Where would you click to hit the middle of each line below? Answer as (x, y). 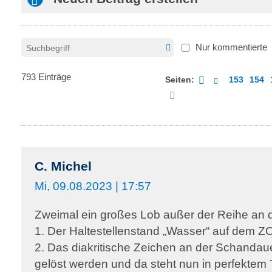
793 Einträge (46, 77)
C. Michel (63, 166)
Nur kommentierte (231, 47)
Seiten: (180, 80)
